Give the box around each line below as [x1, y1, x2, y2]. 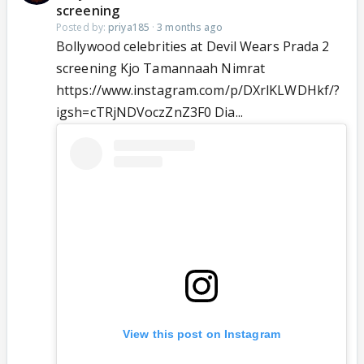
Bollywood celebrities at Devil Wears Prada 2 [56, 37, 330, 56]
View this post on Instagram [123, 327, 280, 341]
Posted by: [56, 20, 109, 35]
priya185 [108, 20, 149, 35]
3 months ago [157, 20, 223, 35]
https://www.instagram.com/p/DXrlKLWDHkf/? [56, 81, 340, 100]
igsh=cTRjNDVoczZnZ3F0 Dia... [56, 103, 243, 122]
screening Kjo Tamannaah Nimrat [56, 59, 266, 78]
